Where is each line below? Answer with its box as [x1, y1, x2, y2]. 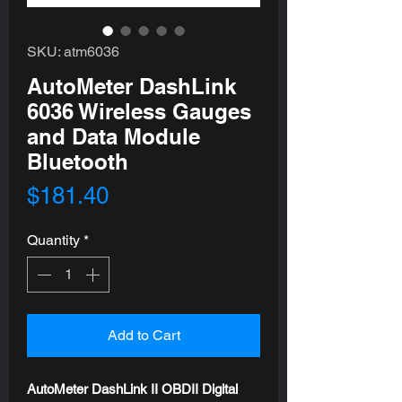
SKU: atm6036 [27, 42, 119, 60]
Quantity [27, 231, 80, 249]
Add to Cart [107, 326, 180, 344]
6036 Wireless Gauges [27, 98, 251, 124]
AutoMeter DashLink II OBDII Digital [27, 380, 238, 397]
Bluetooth [27, 148, 128, 174]
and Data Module [27, 123, 200, 149]
